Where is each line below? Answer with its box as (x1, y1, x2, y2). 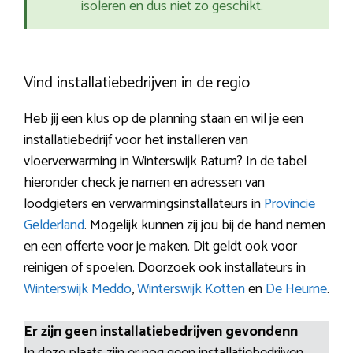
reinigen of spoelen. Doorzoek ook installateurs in (24, 256, 306, 281)
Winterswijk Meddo (24, 277, 132, 302)
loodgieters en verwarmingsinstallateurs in (24, 192, 264, 217)
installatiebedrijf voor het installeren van (24, 128, 248, 153)
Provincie (264, 192, 315, 217)
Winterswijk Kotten (137, 277, 245, 302)
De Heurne (266, 277, 327, 302)
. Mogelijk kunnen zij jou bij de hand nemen (84, 214, 325, 238)
